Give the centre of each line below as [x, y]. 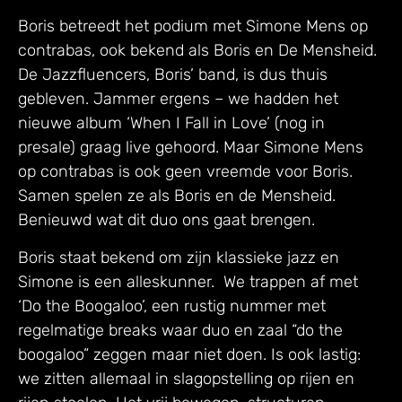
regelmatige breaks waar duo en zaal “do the [180, 330]
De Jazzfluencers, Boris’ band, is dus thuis [173, 75]
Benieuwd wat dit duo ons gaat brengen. [166, 220]
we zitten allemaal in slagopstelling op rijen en [186, 378]
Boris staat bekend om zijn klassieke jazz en [179, 257]
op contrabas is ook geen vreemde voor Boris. [185, 172]
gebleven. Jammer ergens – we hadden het [178, 99]
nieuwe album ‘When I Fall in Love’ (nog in [171, 123]
